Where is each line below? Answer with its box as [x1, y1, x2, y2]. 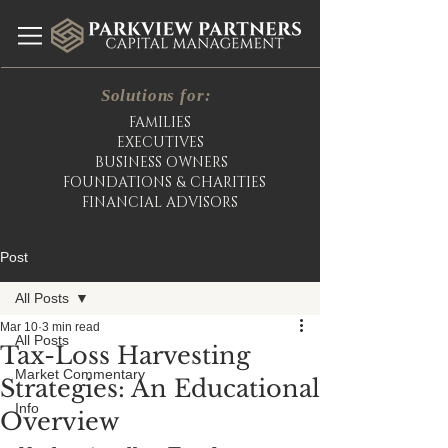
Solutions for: [100, 86, 222, 105]
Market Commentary [15, 366, 145, 382]
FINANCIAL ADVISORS [82, 193, 238, 212]
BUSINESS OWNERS [94, 153, 228, 172]
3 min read [42, 320, 100, 334]
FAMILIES [129, 113, 191, 132]
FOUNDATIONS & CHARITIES [63, 173, 266, 192]
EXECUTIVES [116, 133, 204, 152]
